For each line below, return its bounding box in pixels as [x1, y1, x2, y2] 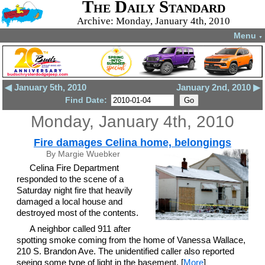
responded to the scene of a [16, 174, 124, 184]
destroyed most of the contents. [16, 208, 138, 218]
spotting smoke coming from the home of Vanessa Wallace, [16, 234, 245, 245]
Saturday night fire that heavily [16, 185, 132, 195]
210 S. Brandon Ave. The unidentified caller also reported [16, 245, 234, 256]
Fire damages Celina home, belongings [33, 137, 231, 148]
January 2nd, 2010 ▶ [176, 82, 260, 92]
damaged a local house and [16, 196, 122, 206]
